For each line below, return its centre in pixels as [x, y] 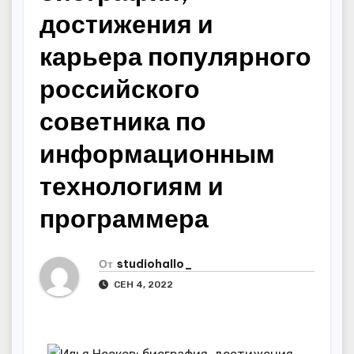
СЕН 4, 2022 [142, 284]
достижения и [126, 24]
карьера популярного [175, 56]
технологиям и [132, 186]
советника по [123, 121]
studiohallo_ [155, 264]
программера [124, 218]
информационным [157, 153]
